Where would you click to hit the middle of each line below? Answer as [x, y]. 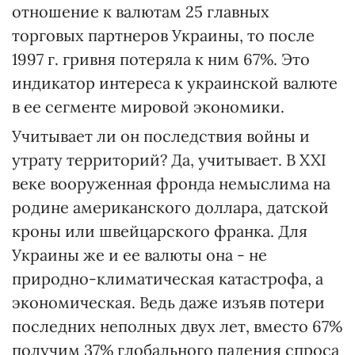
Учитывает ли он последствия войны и [161, 136]
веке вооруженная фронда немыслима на [171, 183]
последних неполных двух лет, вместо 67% [177, 326]
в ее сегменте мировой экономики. [148, 107]
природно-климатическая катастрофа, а [168, 279]
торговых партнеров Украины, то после [163, 35]
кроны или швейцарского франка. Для [160, 231]
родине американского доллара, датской [170, 207]
